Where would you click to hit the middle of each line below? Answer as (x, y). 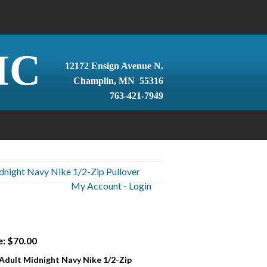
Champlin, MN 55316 (118, 81)
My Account (96, 186)
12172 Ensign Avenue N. (114, 66)
